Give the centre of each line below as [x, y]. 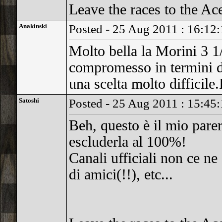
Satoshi [29, 100]
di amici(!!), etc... [121, 174]
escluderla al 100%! [127, 142]
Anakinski [33, 26]
